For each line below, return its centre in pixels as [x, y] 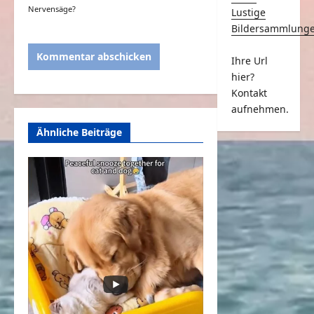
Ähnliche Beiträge [79, 132]
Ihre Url [249, 60]
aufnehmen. [260, 109]
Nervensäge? [52, 8]
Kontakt [249, 93]
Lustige [248, 12]
